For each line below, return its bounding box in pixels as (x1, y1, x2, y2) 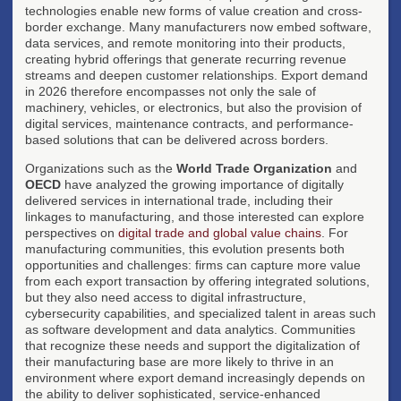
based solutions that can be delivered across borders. (25, 132, 328, 147)
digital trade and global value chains (118, 225, 321, 240)
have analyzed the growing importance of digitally (61, 176, 344, 192)
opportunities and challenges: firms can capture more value (25, 257, 361, 272)
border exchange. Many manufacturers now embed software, (25, 19, 371, 34)
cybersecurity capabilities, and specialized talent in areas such (25, 305, 376, 320)
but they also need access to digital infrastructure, (25, 289, 306, 304)
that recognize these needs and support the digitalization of (25, 337, 360, 353)
